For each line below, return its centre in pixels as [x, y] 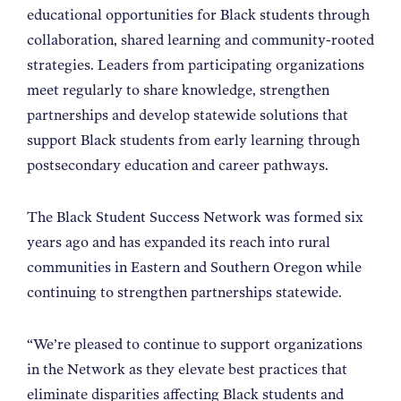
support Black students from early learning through [193, 140]
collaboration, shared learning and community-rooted [200, 39]
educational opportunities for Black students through [198, 14]
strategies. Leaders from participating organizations [196, 64]
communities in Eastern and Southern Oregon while [194, 267]
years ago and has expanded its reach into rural [179, 242]
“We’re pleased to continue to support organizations [195, 344]
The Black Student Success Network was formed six [195, 217]
